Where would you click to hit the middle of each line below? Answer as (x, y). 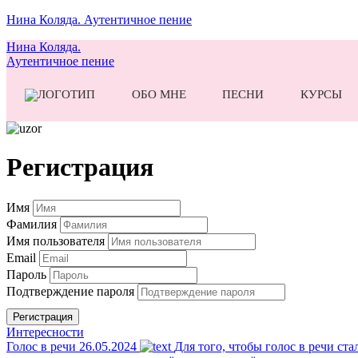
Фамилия (33, 224)
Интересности (45, 332)
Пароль (28, 274)
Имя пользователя (57, 241)
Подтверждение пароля (72, 291)
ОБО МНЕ (159, 94)
